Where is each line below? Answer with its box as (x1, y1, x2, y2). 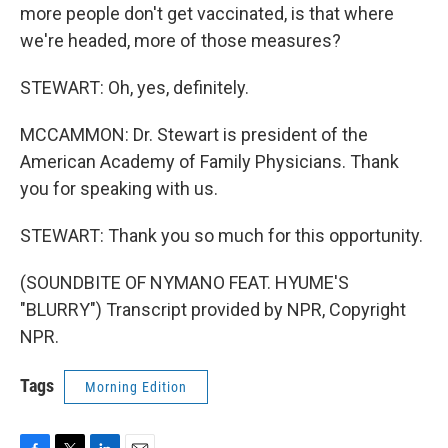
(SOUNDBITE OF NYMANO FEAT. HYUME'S (20, 272, 349, 293)
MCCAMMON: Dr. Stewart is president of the (20, 124, 368, 145)
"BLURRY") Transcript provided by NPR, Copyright (20, 299, 406, 320)
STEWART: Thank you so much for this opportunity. (20, 225, 423, 246)
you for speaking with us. (20, 178, 218, 199)
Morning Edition (85, 379, 187, 395)
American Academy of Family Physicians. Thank (20, 151, 399, 172)
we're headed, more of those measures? (20, 30, 341, 51)
